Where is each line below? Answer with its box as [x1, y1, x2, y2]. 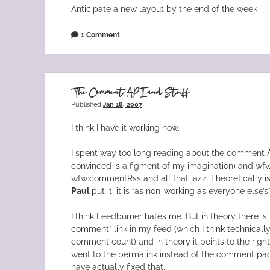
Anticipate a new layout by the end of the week [71, 4, 258, 14]
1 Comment [81, 30, 121, 40]
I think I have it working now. [71, 122, 180, 133]
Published [71, 100, 104, 108]
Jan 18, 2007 [103, 100, 143, 108]
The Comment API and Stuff [71, 84, 190, 100]
